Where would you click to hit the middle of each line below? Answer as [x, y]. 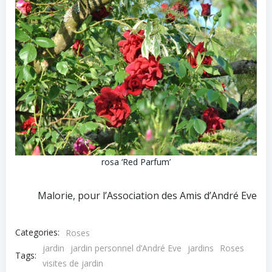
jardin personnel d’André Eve [126, 248]
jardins [201, 248]
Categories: [37, 232]
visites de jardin [73, 263]
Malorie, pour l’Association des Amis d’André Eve [147, 195]
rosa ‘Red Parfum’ [136, 161]
